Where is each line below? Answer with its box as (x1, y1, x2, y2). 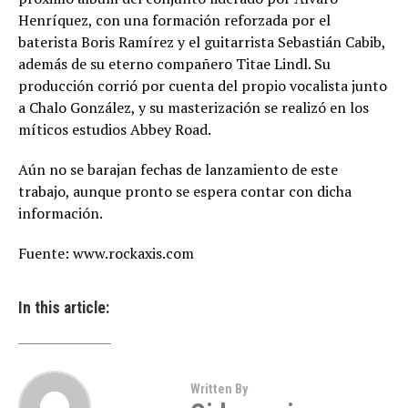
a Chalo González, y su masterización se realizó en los (18, 97, 369, 117)
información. (18, 203, 103, 223)
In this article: (18, 299, 109, 317)
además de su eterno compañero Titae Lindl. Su (18, 54, 331, 74)
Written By (189, 382, 248, 397)
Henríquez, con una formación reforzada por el (18, 10, 331, 30)
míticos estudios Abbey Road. (18, 119, 211, 139)
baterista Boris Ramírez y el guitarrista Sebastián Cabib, (18, 32, 385, 52)
